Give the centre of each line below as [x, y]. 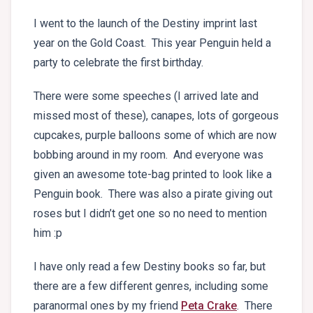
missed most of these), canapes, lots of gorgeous [156, 116]
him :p [48, 233]
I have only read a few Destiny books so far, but [150, 267]
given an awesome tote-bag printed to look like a [153, 175]
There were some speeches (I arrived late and [146, 96]
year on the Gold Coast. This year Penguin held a [152, 43]
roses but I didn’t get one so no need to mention [150, 214]
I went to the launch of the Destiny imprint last [145, 24]
